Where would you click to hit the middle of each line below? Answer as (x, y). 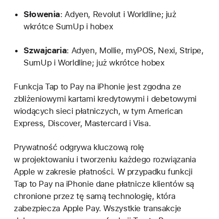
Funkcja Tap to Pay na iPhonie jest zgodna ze (98, 87)
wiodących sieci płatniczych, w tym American (98, 111)
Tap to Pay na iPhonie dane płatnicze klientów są (104, 184)
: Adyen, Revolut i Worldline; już (118, 14)
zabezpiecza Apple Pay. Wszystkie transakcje (98, 208)
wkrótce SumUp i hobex (68, 26)
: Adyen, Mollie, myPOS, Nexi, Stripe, (135, 50)
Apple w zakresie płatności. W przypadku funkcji (103, 172)
